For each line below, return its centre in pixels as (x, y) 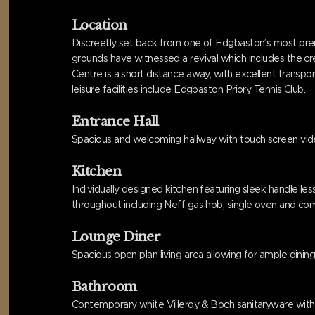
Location (99, 25)
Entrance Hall (115, 121)
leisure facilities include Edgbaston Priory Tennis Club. (189, 89)
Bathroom (104, 287)
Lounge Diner (116, 237)
